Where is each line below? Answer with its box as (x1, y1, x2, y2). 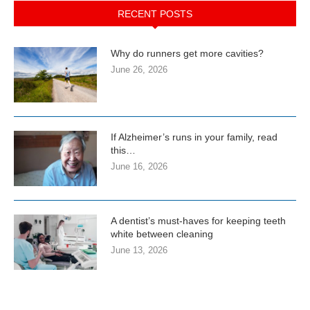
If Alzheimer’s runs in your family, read (111, 131, 277, 143)
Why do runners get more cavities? (111, 47, 264, 59)
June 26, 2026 (111, 64, 167, 75)
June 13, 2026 (111, 244, 167, 255)
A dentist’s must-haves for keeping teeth (111, 215, 286, 226)
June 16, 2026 (111, 161, 167, 172)
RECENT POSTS (118, 8, 192, 19)
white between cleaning (111, 228, 213, 239)
